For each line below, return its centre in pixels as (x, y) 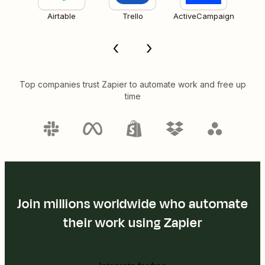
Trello (132, 16)
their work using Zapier (132, 223)
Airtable (62, 16)
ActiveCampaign (203, 16)
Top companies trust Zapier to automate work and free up (132, 84)
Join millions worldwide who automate (132, 204)
